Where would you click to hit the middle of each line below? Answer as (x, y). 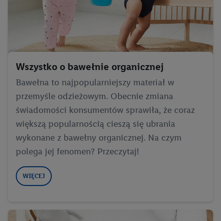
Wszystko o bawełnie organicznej (90, 66)
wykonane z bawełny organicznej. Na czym (99, 137)
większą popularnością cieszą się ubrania (95, 124)
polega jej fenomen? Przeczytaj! (77, 151)
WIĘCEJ (34, 176)
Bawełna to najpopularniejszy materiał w (95, 82)
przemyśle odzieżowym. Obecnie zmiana (94, 96)
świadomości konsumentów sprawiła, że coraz (105, 110)
